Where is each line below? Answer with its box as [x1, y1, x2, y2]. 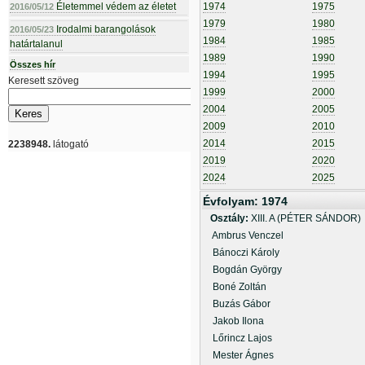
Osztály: [210, 213, 251, 224]
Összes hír [10, 59, 55, 69]
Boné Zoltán [203, 281, 266, 292]
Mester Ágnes [203, 350, 274, 361]
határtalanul [10, 38, 63, 50]
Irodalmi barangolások [54, 24, 156, 35]
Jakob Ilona [203, 315, 264, 327]
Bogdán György [203, 264, 282, 275]
